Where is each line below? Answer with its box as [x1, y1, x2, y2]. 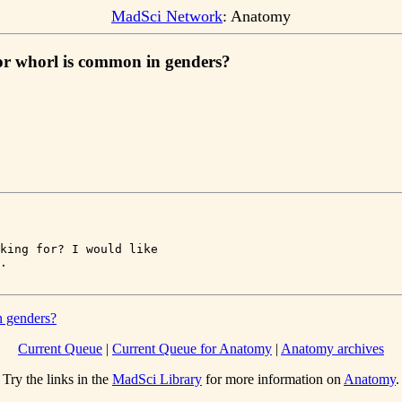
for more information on [202, 371, 344, 388]
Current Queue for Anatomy [112, 341, 272, 357]
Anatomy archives [281, 341, 384, 357]
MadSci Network [111, 7, 223, 25]
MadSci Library [112, 371, 202, 388]
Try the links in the [3, 371, 112, 388]
